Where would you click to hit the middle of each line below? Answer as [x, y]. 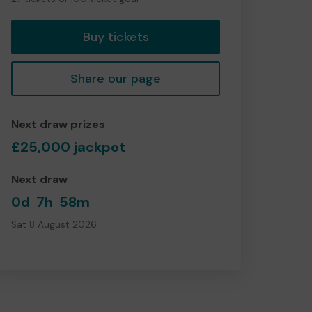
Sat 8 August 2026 [54, 224]
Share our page [116, 78]
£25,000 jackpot [68, 147]
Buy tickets [116, 37]
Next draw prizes [58, 124]
